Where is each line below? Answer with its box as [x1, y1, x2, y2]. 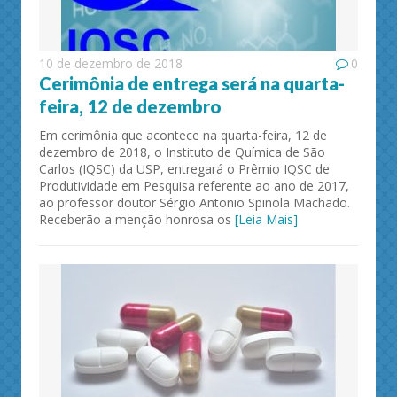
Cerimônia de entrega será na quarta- [39, 73, 345, 95]
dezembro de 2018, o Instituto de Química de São [39, 144, 325, 161]
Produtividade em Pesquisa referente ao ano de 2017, [39, 177, 349, 195]
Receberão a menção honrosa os [39, 211, 235, 229]
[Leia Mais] [235, 211, 298, 229]
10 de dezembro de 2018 [39, 55, 183, 73]
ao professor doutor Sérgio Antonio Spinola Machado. [39, 194, 350, 212]
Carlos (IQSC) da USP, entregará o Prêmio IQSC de [39, 160, 330, 178]
